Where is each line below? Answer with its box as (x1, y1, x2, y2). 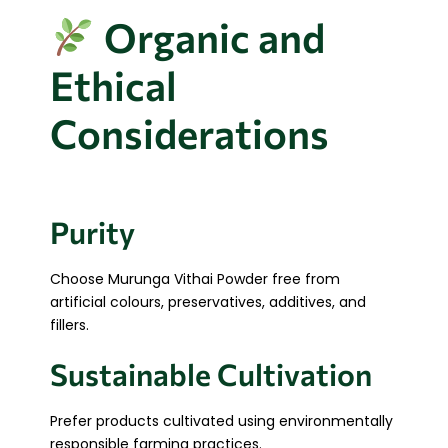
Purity (50, 212, 135, 250)
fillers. (50, 314, 89, 335)
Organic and (95, 11, 325, 61)
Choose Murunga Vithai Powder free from (50, 268, 340, 289)
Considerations (50, 107, 329, 157)
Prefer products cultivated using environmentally (50, 410, 393, 431)
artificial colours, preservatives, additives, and (50, 291, 366, 312)
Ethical (50, 59, 177, 109)
